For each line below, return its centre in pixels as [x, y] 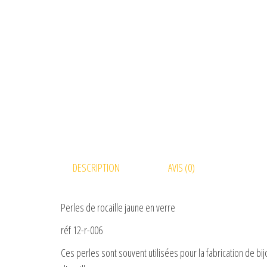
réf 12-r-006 [82, 230]
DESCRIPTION [96, 167]
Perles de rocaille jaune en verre [118, 207]
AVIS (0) [181, 167]
